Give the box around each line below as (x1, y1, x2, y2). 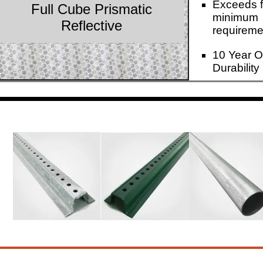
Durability (213, 61, 259, 74)
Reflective (60, 17, 122, 33)
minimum (213, 11, 258, 23)
